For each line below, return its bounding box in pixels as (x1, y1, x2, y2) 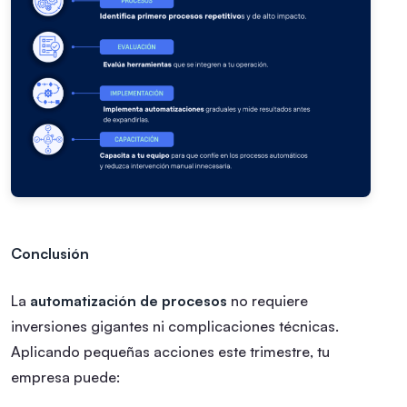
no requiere (227, 292, 308, 311)
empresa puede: (11, 368, 120, 387)
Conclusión (11, 244, 89, 263)
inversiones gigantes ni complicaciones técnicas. (11, 317, 339, 336)
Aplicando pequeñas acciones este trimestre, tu (11, 342, 330, 362)
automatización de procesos (30, 292, 227, 311)
